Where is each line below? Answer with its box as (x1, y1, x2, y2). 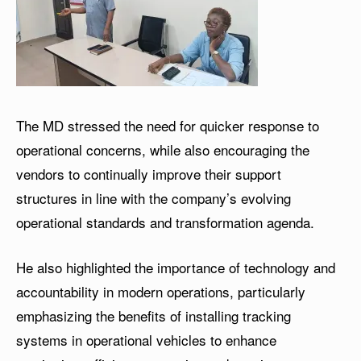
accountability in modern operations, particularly (16, 281, 305, 302)
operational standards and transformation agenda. (16, 212, 314, 233)
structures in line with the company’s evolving (16, 188, 291, 209)
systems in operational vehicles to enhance (16, 330, 276, 351)
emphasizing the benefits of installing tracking (16, 305, 291, 326)
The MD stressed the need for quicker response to (16, 115, 319, 136)
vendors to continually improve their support (16, 164, 281, 185)
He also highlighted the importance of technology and (16, 257, 335, 278)
